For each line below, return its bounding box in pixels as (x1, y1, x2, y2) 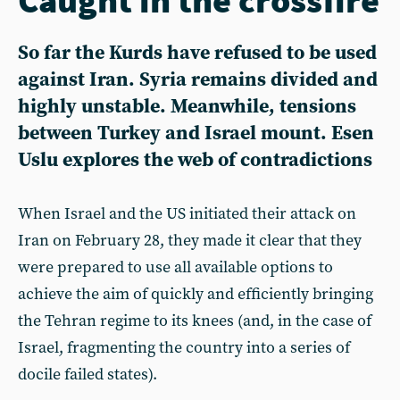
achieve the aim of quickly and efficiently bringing (18, 283, 373, 304)
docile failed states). (18, 363, 157, 385)
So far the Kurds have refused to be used (18, 40, 377, 65)
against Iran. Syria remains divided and (18, 67, 378, 92)
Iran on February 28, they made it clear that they (18, 229, 362, 251)
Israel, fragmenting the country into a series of (18, 337, 350, 358)
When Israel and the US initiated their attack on (18, 203, 356, 224)
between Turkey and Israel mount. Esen (18, 121, 374, 146)
